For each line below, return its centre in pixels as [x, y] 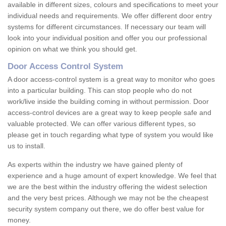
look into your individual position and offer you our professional [107, 38]
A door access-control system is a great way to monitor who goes [111, 79]
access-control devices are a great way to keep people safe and [109, 113]
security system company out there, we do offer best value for [106, 209]
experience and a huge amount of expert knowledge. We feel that [112, 176]
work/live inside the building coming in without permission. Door [108, 102]
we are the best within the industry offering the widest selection [107, 187]
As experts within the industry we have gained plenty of [95, 165]
